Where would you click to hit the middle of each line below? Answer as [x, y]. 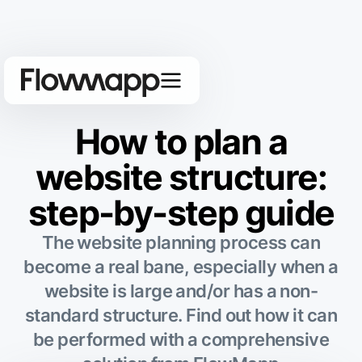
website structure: [181, 177]
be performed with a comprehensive [181, 340]
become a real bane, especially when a [181, 267]
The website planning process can [181, 243]
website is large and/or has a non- [181, 291]
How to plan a [181, 142]
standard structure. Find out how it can [181, 316]
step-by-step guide [181, 213]
